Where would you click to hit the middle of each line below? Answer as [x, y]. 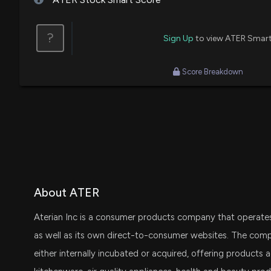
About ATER [67, 192]
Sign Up [178, 38]
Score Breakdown [213, 71]
